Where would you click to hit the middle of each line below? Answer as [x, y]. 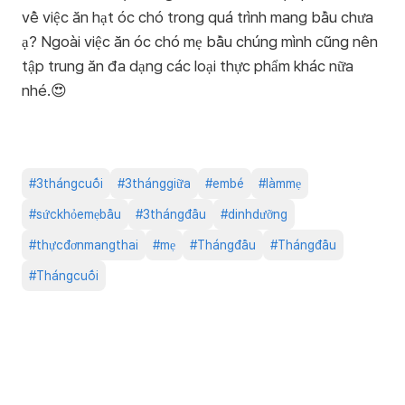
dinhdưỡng [258, 215]
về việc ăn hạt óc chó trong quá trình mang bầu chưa [198, 18]
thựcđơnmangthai [87, 245]
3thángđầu [174, 215]
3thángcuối [70, 184]
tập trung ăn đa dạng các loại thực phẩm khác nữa [188, 66]
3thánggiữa [158, 184]
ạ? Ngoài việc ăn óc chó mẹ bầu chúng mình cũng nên [200, 42]
